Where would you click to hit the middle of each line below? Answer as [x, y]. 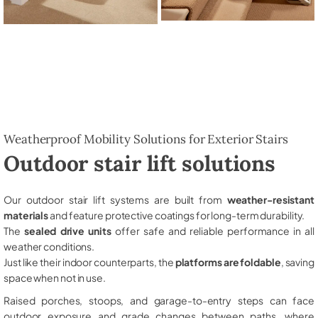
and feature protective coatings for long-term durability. [177, 215]
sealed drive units [67, 230]
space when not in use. [55, 277]
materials [26, 215]
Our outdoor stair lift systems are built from [115, 199]
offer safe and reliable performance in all [213, 230]
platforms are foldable [228, 262]
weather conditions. [49, 246]
